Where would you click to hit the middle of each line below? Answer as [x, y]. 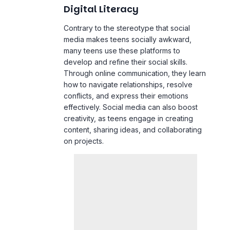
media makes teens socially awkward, [128, 12]
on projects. [84, 114]
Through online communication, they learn [135, 46]
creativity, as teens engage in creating [128, 91]
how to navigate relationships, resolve [128, 57]
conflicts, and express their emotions [126, 69]
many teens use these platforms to [122, 24]
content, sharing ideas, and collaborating [133, 103]
